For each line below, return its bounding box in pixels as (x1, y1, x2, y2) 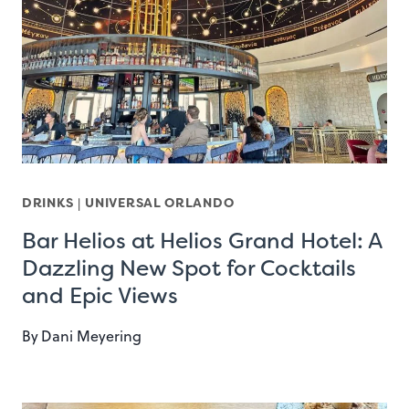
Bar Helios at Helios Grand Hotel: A (22, 226, 382, 257)
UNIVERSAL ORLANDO (85, 194, 235, 212)
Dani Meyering (41, 326, 142, 347)
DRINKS (22, 194, 74, 212)
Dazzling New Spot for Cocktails (22, 254, 356, 284)
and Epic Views (22, 281, 178, 311)
